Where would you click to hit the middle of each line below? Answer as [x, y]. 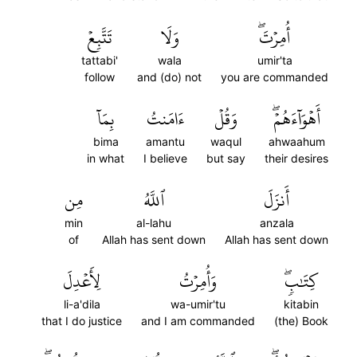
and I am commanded [198, 321]
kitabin [301, 304]
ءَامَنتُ [165, 119]
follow [100, 77]
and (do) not [169, 77]
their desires [296, 158]
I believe [165, 158]
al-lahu [154, 223]
